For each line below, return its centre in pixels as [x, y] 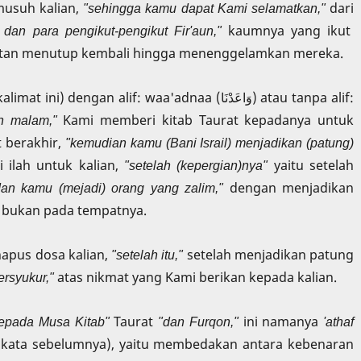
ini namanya [281, 322]
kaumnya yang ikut [291, 30]
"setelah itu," [147, 254]
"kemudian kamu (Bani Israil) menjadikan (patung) [210, 142]
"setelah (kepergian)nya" [196, 165]
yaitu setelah [311, 165]
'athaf [339, 322]
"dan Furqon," [198, 322]
